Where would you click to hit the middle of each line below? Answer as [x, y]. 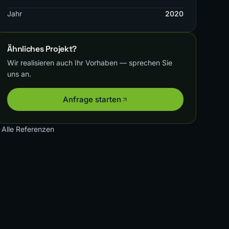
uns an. [19, 74]
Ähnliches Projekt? [42, 49]
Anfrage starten [92, 99]
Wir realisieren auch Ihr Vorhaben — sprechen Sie [90, 63]
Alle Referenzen [28, 129]
